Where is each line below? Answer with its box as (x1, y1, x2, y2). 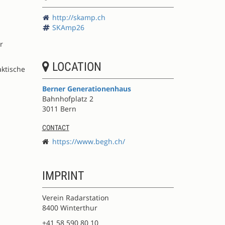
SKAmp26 (52, 23, 84, 32)
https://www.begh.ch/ (52, 137, 125, 146)
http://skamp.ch (52, 13, 105, 22)
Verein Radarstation (42, 193, 109, 202)
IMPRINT (42, 169, 84, 183)
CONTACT (42, 124, 69, 132)
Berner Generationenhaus (42, 84, 131, 93)
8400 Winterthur (42, 203, 97, 212)
